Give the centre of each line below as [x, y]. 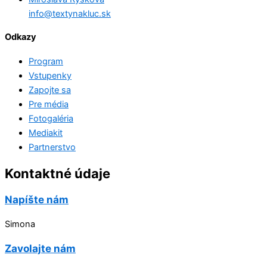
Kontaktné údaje [58, 173]
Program [46, 61]
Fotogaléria [51, 118]
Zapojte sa [50, 90]
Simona [20, 224]
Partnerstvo [52, 147]
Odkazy [21, 37]
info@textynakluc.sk [70, 13]
